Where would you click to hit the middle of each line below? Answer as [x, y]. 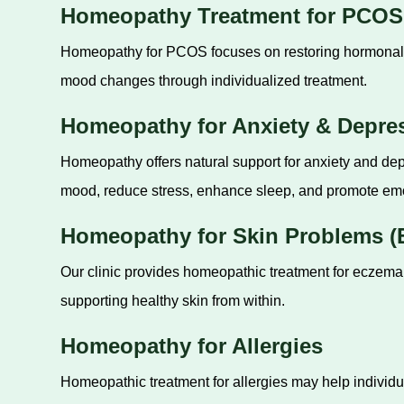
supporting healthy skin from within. [172, 301]
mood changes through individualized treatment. [213, 81]
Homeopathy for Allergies [191, 346]
